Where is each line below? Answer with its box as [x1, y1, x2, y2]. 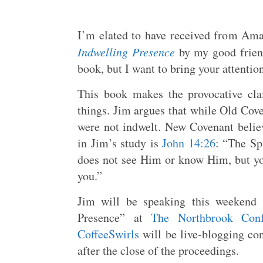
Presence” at [77, 210, 151, 225]
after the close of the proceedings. [77, 242, 239, 258]
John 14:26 [162, 135, 215, 151]
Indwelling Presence [77, 44, 175, 59]
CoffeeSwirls [77, 226, 139, 242]
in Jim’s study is [77, 135, 162, 151]
